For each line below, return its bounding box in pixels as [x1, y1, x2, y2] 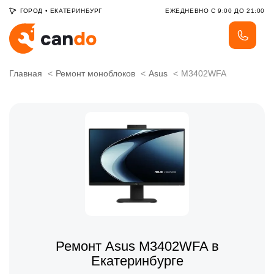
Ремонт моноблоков [56, 68, 135, 78]
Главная [9, 68, 42, 78]
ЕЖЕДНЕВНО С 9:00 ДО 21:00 [165, 7, 265, 14]
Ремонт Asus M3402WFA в [55, 239, 219, 254]
